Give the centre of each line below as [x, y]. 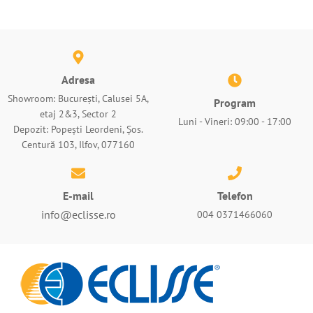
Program [235, 102]
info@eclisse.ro [78, 214]
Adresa [78, 79]
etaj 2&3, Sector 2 [78, 114]
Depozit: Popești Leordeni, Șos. [78, 129]
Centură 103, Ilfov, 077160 [78, 144]
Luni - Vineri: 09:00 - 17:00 [235, 121]
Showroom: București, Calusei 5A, [78, 98]
